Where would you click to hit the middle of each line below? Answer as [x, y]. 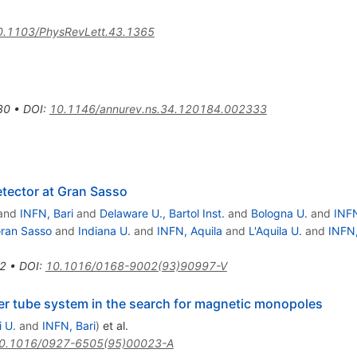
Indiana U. [104, 231]
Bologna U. [279, 214]
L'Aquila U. [275, 231]
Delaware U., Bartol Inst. [162, 214]
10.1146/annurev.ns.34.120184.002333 [158, 109]
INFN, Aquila [189, 231]
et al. [114, 326]
